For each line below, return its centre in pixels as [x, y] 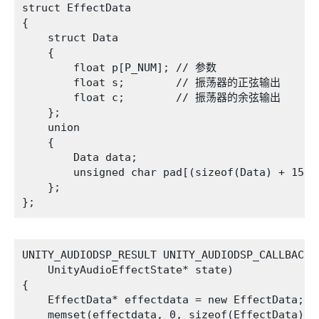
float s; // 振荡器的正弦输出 [151, 83]
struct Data [70, 38]
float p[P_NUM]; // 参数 [119, 68]
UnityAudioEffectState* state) [128, 270]
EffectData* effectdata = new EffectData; [163, 300]
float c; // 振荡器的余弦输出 [151, 98]
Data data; [80, 157]
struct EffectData [77, 8]
